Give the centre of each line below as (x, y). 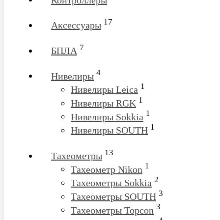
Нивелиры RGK (103, 103)
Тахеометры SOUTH (113, 196)
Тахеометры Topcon (112, 210)
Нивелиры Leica (104, 90)
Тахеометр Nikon (107, 169)
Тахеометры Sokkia (111, 183)
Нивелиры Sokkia (107, 117)
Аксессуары (76, 25)
